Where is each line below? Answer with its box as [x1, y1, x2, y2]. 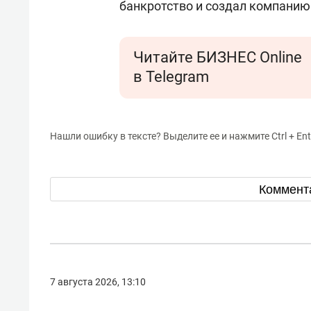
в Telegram [133, 68, 209, 85]
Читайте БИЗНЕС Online [133, 49, 302, 66]
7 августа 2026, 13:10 [50, 276, 146, 288]
